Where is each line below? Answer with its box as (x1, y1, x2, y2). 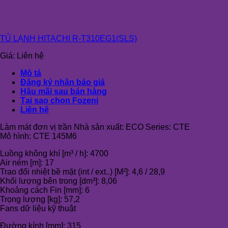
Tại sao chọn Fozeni (20, 96, 98, 105)
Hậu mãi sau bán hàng (20, 87, 107, 96)
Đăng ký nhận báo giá (20, 77, 105, 87)
